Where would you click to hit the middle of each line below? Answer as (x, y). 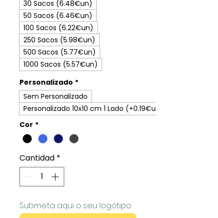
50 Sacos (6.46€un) (58, 15)
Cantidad (37, 158)
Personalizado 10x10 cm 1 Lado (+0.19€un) (93, 108)
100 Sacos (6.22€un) (58, 27)
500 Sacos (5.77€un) (60, 52)
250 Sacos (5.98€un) (59, 40)
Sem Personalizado (55, 96)
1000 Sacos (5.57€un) (61, 64)
